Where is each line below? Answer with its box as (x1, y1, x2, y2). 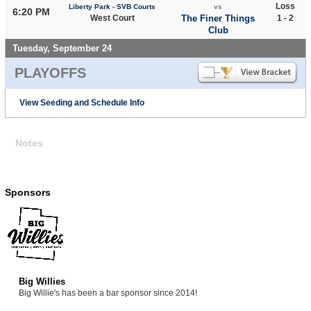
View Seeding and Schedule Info (19, 97, 144, 108)
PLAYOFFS (14, 65, 86, 81)
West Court (90, 12, 135, 23)
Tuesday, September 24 (12, 42, 112, 53)
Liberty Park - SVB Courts (69, 2, 156, 10)
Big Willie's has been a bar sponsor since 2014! (18, 287, 197, 298)
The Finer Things (181, 12, 255, 24)
